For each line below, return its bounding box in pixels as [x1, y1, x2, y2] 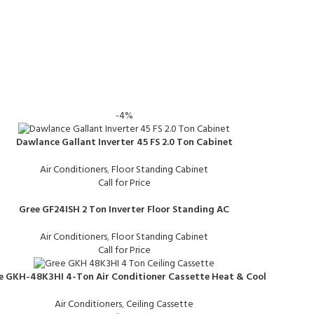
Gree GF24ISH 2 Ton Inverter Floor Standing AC [19, 201, 229, 218]
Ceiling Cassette [126, 296, 193, 313]
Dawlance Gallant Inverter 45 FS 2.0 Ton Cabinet [15, 134, 233, 151]
